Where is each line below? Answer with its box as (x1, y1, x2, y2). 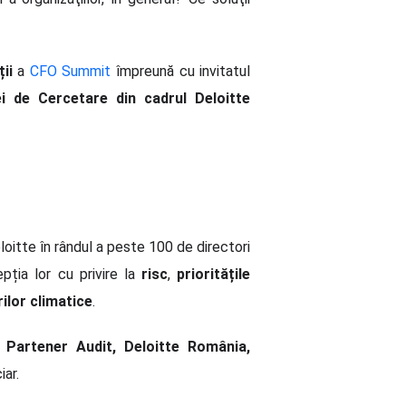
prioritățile (177, 266, 251, 284)
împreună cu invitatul (111, 63, 251, 81)
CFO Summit (29, 63, 111, 81)
